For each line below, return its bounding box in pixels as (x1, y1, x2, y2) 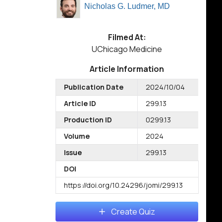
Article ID (64, 99, 96, 108)
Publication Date (64, 82, 123, 92)
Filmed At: (108, 32, 146, 43)
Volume (64, 131, 90, 141)
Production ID (64, 115, 112, 124)
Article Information (90, 63, 164, 74)
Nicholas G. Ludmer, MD (84, 2, 170, 10)
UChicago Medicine (92, 44, 162, 55)
